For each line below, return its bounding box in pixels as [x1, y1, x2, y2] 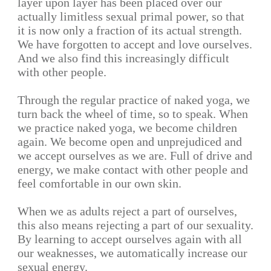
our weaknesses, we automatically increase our [18, 246, 247, 260]
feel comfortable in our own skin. [18, 177, 181, 191]
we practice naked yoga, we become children [18, 121, 237, 135]
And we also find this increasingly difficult [18, 51, 229, 65]
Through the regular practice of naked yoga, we [18, 93, 250, 107]
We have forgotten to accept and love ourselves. [18, 38, 252, 51]
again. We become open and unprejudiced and [18, 135, 242, 149]
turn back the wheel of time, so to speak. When [18, 107, 248, 121]
